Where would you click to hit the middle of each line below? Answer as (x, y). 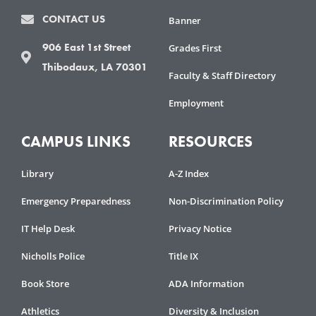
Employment (196, 103)
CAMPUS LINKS (76, 142)
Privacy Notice (200, 229)
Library (37, 174)
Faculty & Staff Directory (222, 76)
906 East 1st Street (86, 47)
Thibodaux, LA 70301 (95, 67)
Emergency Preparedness (76, 201)
